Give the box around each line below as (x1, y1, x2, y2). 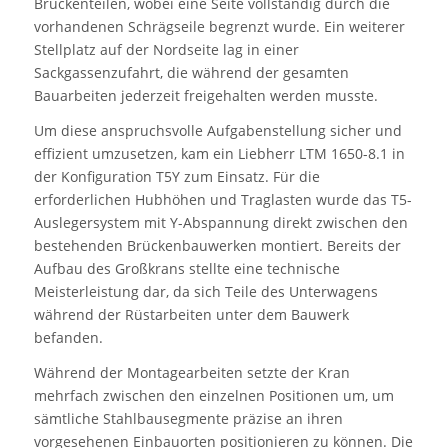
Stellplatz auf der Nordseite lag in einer (33, 40, 299, 60)
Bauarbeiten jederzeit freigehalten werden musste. (33, 86, 378, 106)
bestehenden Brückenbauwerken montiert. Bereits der (33, 236, 401, 256)
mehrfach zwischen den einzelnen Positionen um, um (33, 385, 394, 405)
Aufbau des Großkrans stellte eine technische (33, 259, 340, 279)
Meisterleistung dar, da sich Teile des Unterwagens (33, 282, 378, 302)
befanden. (33, 328, 103, 348)
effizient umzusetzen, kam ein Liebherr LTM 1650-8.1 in (33, 144, 405, 164)
